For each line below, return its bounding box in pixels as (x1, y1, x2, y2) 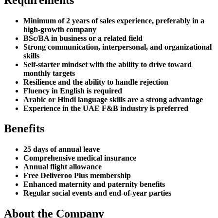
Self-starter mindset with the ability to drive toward (23, 60, 192, 69)
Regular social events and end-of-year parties (23, 189, 171, 198)
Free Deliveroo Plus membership (23, 171, 131, 180)
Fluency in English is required (23, 86, 122, 95)
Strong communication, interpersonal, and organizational (23, 42, 212, 51)
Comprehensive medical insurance (23, 154, 136, 163)
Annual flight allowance (23, 163, 102, 171)
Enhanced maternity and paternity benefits (23, 180, 165, 189)
